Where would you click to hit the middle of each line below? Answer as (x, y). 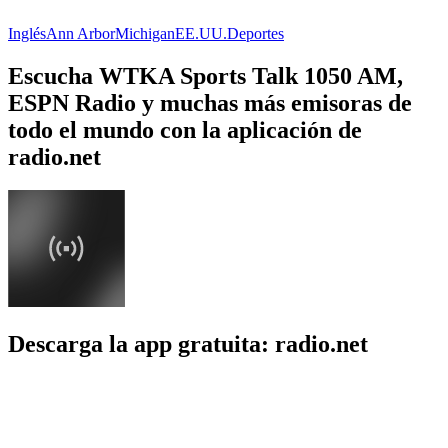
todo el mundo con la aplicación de (185, 129)
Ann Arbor (80, 33)
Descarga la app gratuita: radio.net (188, 344)
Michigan (145, 33)
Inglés (27, 33)
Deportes (255, 33)
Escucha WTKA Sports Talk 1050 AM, (205, 75)
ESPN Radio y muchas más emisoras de (210, 102)
